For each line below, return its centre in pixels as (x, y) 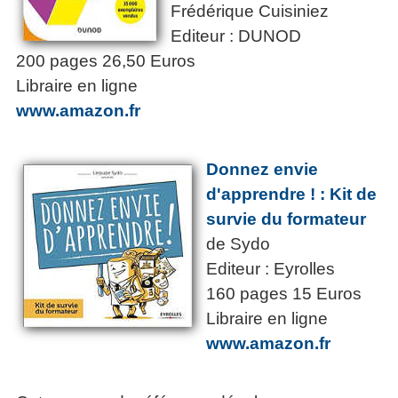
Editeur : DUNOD (236, 36)
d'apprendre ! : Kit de (291, 195)
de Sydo (238, 244)
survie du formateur (288, 219)
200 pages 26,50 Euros (106, 61)
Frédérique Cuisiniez (250, 12)
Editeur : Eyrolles (271, 269)
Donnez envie (262, 170)
